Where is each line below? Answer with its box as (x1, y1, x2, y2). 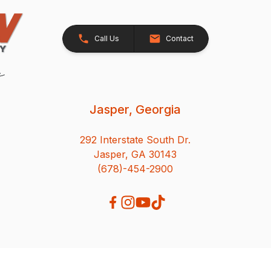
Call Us (94, 34, 119, 44)
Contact (165, 34, 194, 44)
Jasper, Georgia (90, 102, 181, 117)
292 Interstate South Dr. (80, 133, 191, 146)
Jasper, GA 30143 (94, 148, 177, 160)
